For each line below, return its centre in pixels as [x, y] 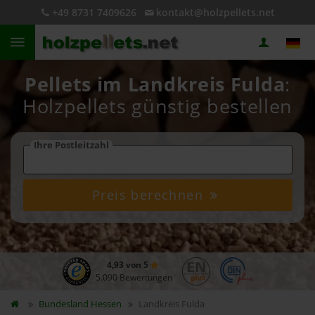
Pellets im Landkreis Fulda [155, 84]
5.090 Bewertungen [134, 277]
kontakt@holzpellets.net [215, 12]
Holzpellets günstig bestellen [157, 106]
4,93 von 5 [128, 265]
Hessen [106, 304]
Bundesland [64, 304]
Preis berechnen [150, 195]
